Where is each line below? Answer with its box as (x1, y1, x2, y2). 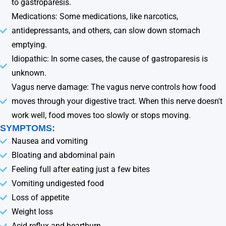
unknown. (11, 68, 46, 78)
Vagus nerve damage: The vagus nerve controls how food (11, 82, 216, 92)
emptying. (11, 39, 47, 49)
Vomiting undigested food (11, 178, 104, 188)
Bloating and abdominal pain (11, 150, 115, 160)
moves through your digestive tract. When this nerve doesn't (11, 96, 222, 106)
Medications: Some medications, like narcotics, (11, 11, 178, 21)
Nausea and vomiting (11, 136, 88, 146)
